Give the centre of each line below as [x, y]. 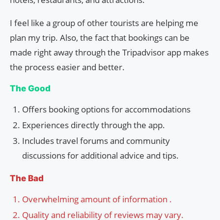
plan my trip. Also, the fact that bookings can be [100, 37]
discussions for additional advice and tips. [100, 155]
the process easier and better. [67, 67]
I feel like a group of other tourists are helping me [104, 23]
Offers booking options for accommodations [106, 109]
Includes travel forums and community [96, 140]
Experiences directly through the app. [94, 125]
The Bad [27, 178]
